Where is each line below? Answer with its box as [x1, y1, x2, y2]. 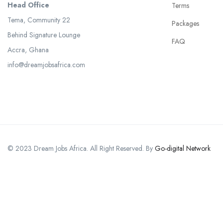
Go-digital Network [155, 143, 211, 153]
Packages [172, 18, 199, 28]
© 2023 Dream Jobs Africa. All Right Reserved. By [7, 143, 155, 153]
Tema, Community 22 [7, 14, 70, 25]
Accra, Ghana [7, 44, 49, 55]
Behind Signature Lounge [7, 29, 80, 40]
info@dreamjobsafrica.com [7, 59, 85, 70]
